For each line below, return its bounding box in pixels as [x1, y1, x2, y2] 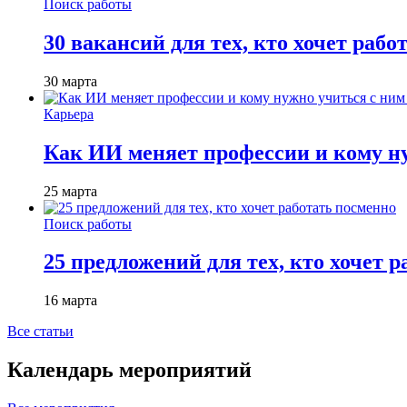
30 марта [44, 73, 97, 89]
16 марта [44, 293, 97, 309]
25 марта [44, 183, 97, 199]
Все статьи [7, 323, 74, 340]
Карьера [44, 105, 94, 122]
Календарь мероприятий [7, 358, 252, 382]
